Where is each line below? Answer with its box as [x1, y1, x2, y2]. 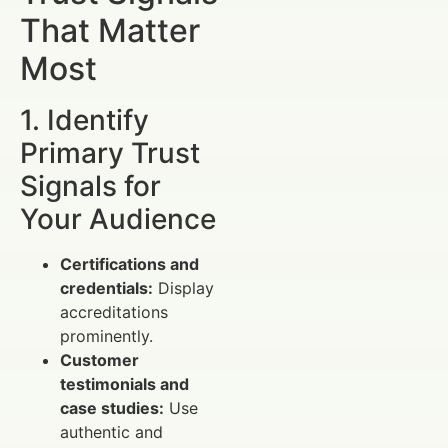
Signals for [20, 168, 161, 203]
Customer [60, 349, 139, 370]
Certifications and [60, 253, 199, 274]
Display [153, 277, 214, 298]
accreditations [60, 301, 168, 322]
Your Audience [20, 201, 216, 236]
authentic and [60, 421, 163, 442]
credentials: [60, 277, 153, 298]
